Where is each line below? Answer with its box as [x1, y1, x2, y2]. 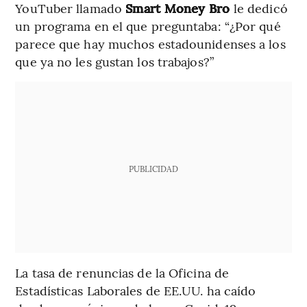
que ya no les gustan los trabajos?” [15, 52, 214, 70]
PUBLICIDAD [128, 162, 178, 174]
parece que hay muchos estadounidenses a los [15, 34, 286, 52]
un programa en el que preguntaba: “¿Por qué [15, 16, 281, 34]
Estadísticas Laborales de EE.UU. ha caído [15, 281, 256, 299]
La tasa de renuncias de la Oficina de [15, 263, 230, 281]
